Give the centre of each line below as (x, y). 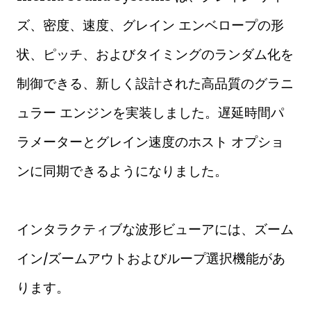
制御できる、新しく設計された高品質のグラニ (155, 83)
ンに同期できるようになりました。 (122, 170)
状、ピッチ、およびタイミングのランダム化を (155, 54)
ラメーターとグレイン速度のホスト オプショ (150, 141)
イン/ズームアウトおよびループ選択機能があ (151, 258)
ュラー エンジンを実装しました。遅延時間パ (150, 112)
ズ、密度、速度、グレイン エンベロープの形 (150, 25)
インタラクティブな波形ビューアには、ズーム (155, 229)
